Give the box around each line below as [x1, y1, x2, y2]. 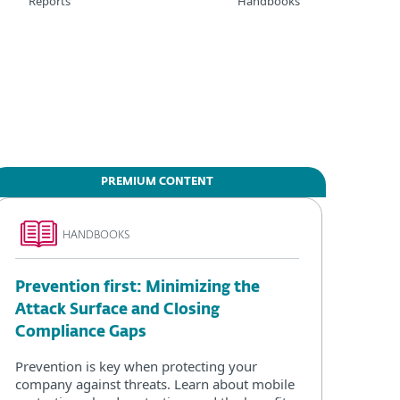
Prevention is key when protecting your [15, 356, 257, 375]
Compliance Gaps [15, 324, 146, 340]
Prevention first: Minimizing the [15, 279, 260, 296]
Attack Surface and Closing [15, 302, 220, 318]
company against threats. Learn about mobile [15, 374, 295, 393]
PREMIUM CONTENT [101, 177, 213, 187]
